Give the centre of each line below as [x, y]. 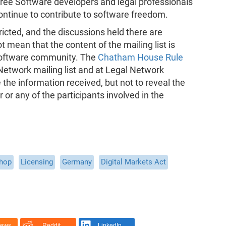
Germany [77, 162]
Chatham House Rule [140, 57]
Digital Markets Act [133, 162]
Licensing [37, 162]
